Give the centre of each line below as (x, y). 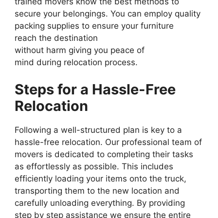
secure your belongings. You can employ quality (108, 14)
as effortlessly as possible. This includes (94, 166)
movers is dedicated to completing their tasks (104, 154)
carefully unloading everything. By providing (100, 203)
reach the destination (56, 38)
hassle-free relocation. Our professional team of (108, 142)
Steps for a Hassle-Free (95, 89)
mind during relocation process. (76, 63)
